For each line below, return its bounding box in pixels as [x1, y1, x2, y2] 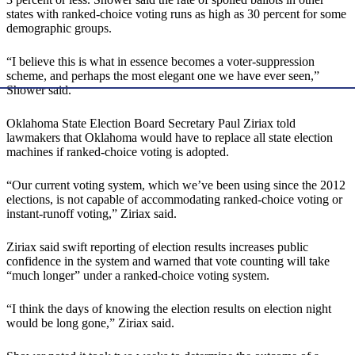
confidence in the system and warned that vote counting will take [6, 254, 330, 269]
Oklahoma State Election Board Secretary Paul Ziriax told [6, 116, 296, 131]
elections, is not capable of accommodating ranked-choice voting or [6, 193, 342, 207]
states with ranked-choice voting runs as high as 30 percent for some [6, 7, 346, 21]
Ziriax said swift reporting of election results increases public [6, 240, 308, 254]
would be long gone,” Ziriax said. [6, 316, 174, 330]
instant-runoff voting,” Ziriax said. [6, 207, 177, 221]
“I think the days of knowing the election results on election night [6, 302, 331, 316]
